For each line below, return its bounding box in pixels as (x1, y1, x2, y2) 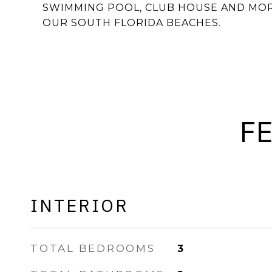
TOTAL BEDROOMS (30, 242, 155, 254)
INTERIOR (30, 194, 129, 217)
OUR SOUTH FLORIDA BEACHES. (42, 17, 221, 29)
